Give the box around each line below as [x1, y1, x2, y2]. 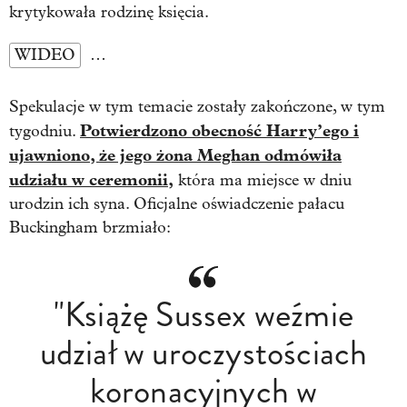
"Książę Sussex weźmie [53, 291, 354, 340]
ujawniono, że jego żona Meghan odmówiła [9, 145, 342, 166]
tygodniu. [9, 122, 80, 142]
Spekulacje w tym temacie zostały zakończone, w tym [9, 97, 385, 117]
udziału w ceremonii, [9, 170, 174, 191]
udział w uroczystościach [39, 329, 368, 378]
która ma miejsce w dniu [174, 171, 352, 191]
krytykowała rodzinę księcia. [9, 3, 209, 23]
